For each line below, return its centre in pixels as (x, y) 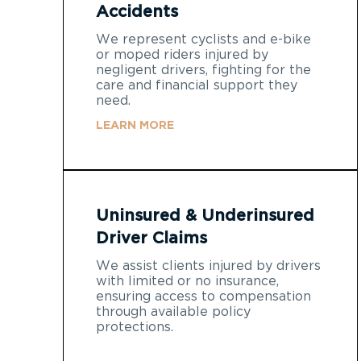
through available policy (173, 311)
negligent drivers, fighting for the (203, 70)
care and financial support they (197, 85)
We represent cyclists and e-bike (203, 39)
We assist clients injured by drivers (208, 266)
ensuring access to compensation (203, 296)
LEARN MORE (135, 125)
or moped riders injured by (182, 54)
